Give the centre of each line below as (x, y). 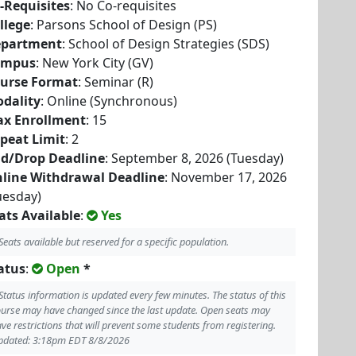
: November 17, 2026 (226, 177)
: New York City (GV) (95, 63)
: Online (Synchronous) (109, 101)
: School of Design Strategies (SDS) (166, 44)
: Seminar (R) (116, 82)
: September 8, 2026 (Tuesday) (194, 158)
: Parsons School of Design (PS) (124, 25)
